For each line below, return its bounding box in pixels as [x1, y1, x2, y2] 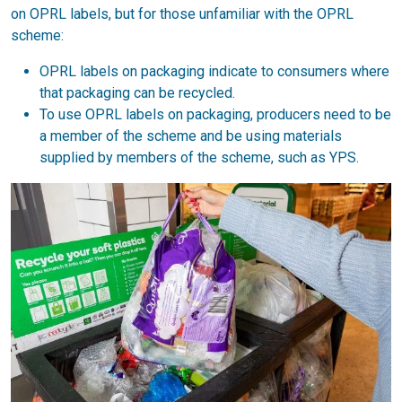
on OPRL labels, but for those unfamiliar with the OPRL [11, 4, 354, 22]
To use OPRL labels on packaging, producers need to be [39, 105, 391, 123]
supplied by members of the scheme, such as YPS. [39, 148, 359, 166]
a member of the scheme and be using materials [39, 127, 342, 144]
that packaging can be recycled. [39, 83, 235, 101]
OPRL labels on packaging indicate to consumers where [39, 62, 389, 80]
